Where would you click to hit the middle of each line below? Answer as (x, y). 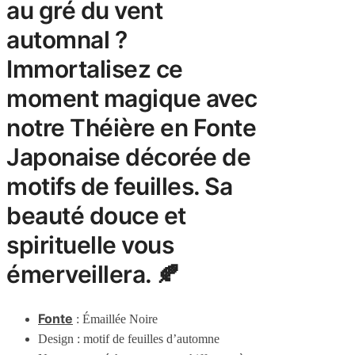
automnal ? (67, 40)
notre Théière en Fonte (131, 128)
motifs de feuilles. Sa (119, 187)
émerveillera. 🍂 (93, 275)
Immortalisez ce (95, 69)
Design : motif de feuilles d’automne (129, 338)
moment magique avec (132, 99)
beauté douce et (96, 216)
